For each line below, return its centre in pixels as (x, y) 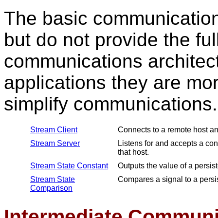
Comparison (51, 188)
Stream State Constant (69, 166)
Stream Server (55, 143)
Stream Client (54, 130)
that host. (133, 152)
